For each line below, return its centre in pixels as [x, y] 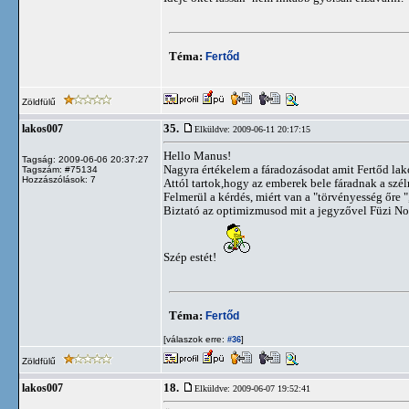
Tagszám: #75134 [60, 169]
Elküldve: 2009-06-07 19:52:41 [252, 388]
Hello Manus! [197, 156]
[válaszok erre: [194, 339]
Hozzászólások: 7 [59, 179]
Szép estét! [191, 257]
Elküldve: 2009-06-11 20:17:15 [252, 129]
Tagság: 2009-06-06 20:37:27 [85, 159]
